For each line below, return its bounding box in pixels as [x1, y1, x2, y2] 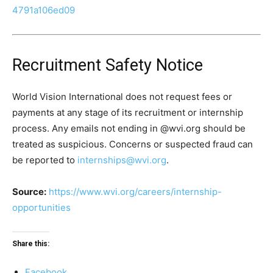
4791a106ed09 [12, 4, 75, 16]
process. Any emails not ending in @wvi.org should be [12, 122, 246, 134]
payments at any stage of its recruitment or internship [12, 106, 243, 118]
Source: [12, 185, 46, 197]
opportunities [12, 201, 71, 213]
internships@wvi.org [77, 154, 166, 166]
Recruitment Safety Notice [12, 55, 203, 75]
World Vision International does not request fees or [12, 90, 232, 102]
